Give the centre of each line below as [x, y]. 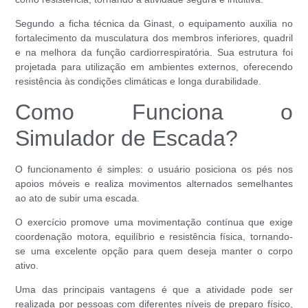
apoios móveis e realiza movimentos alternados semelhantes [154, 183]
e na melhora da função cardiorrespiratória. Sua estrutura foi [154, 53]
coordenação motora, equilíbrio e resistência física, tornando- [154, 236]
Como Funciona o [154, 112]
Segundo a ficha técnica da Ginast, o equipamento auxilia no [154, 24]
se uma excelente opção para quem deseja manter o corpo [154, 251]
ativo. [27, 265]
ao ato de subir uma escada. [78, 198]
